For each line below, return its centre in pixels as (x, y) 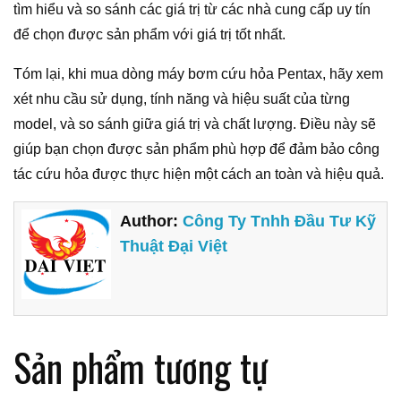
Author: (152, 222)
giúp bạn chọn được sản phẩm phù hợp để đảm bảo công (196, 149)
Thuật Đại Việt (174, 247)
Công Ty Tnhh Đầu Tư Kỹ (280, 222)
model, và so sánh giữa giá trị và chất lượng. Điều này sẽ (195, 124)
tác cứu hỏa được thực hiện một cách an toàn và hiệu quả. (199, 174)
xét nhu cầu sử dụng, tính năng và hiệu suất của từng (182, 98)
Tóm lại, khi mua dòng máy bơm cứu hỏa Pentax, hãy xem (198, 73)
